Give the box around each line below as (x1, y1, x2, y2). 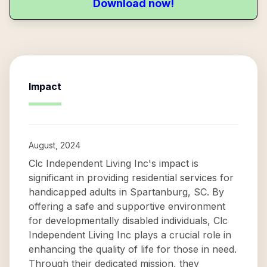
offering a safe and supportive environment (29, 200, 225, 212)
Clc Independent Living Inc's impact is (29, 157, 198, 169)
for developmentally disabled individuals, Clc (29, 215, 228, 226)
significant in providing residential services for (29, 172, 234, 184)
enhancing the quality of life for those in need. (29, 243, 237, 255)
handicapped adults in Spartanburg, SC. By (29, 186, 224, 198)
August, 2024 (29, 140, 80, 150)
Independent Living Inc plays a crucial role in (29, 229, 231, 241)
